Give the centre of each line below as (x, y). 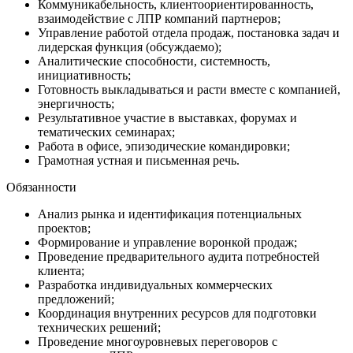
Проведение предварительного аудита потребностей (179, 256)
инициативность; (84, 75)
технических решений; (99, 327)
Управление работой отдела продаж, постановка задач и (189, 32)
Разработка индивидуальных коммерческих (155, 284)
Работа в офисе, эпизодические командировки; (164, 146)
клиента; (61, 270)
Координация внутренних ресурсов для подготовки (177, 313)
